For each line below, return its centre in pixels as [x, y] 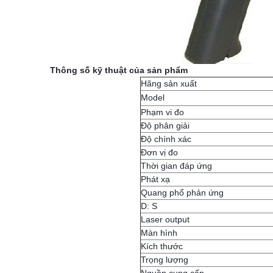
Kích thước [161, 246]
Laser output [165, 219]
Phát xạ [155, 179]
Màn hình [159, 233]
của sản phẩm [158, 70]
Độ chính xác [166, 139]
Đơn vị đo [159, 152]
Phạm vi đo [162, 112]
